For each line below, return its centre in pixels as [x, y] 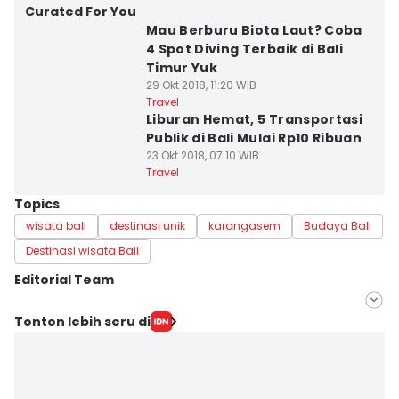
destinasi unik [147, 226]
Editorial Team [64, 280]
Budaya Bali [338, 226]
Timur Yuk [182, 68]
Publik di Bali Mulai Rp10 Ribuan [254, 138]
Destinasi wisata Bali [82, 251]
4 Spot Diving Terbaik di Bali [244, 49]
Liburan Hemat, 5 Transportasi [254, 119]
